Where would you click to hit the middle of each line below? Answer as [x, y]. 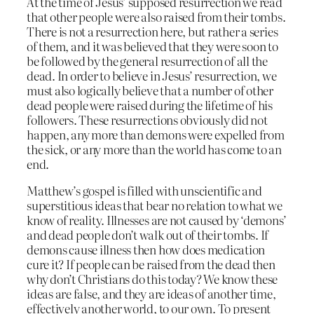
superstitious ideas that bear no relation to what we [155, 205]
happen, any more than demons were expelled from [156, 135]
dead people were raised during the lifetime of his [150, 105]
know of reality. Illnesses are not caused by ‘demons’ [157, 219]
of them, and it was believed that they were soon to [152, 46]
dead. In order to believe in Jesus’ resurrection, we [152, 76]
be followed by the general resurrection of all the [148, 61]
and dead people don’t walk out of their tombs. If [148, 234]
